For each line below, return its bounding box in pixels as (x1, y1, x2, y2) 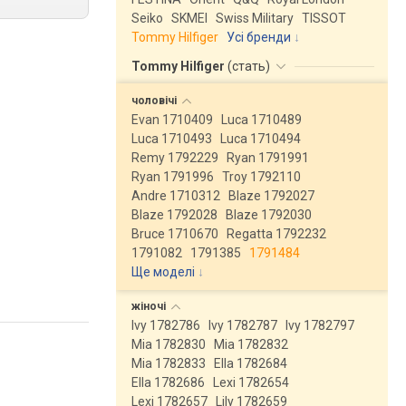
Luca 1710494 (220, 131, 301, 146)
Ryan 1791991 (227, 150, 309, 165)
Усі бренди (227, 30, 291, 44)
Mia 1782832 (214, 337, 288, 352)
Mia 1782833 (131, 356, 206, 371)
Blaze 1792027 (228, 188, 314, 203)
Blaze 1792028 (131, 208, 217, 222)
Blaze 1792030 (226, 208, 312, 222)
